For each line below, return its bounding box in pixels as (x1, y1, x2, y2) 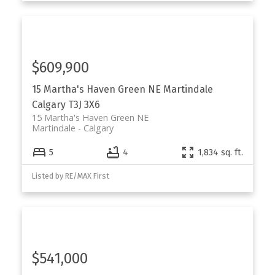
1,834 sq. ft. (198, 147, 244, 158)
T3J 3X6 (68, 99, 100, 111)
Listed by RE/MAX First (31, 171, 109, 181)
